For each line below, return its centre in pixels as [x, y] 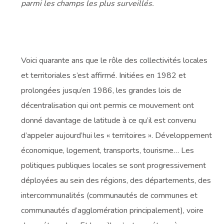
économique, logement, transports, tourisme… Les [108, 151]
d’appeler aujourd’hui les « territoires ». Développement [117, 136]
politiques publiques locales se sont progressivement [114, 166]
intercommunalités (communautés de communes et [109, 196]
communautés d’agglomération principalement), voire [112, 211]
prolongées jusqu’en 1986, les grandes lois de [101, 91]
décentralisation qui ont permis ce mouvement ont [108, 106]
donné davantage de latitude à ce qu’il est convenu [109, 121]
